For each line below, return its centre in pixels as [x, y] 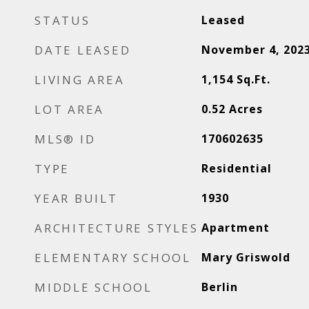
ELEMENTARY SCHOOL [113, 258]
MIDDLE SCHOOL [93, 287]
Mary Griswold [246, 257]
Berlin [219, 287]
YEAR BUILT [76, 198]
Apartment [235, 228]
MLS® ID [65, 139]
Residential [236, 168]
